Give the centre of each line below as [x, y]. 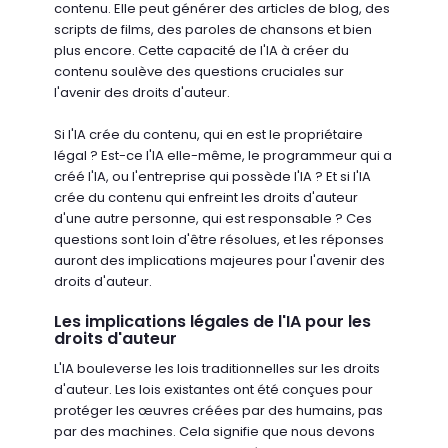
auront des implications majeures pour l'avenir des [220, 261]
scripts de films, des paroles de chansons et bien [213, 30]
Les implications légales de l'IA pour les [213, 322]
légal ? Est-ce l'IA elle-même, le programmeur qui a [223, 156]
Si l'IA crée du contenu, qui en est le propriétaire [209, 135]
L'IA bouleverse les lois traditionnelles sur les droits [217, 368]
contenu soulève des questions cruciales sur [199, 72]
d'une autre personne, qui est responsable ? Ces [213, 219]
